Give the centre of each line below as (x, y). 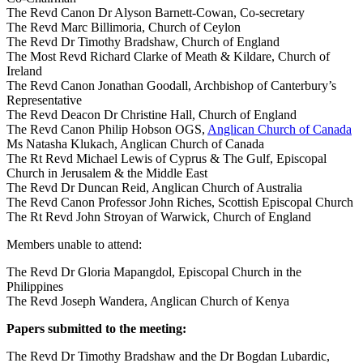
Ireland (24, 71)
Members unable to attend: (74, 244)
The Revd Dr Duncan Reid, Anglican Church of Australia (154, 188)
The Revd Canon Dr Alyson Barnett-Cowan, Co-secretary (156, 13)
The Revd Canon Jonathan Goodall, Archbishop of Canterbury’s (171, 85)
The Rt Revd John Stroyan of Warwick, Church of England (159, 217)
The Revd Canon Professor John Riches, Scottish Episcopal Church (180, 202)
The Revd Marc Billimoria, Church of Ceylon (124, 27)
